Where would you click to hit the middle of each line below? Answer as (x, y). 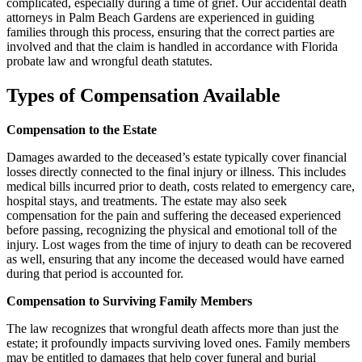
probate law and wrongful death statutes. (109, 61)
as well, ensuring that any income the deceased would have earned (175, 259)
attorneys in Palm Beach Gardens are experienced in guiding (160, 18)
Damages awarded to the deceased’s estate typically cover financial (177, 157)
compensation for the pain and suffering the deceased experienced (174, 215)
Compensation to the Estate (82, 129)
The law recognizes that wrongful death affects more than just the (173, 328)
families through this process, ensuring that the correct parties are (170, 32)
